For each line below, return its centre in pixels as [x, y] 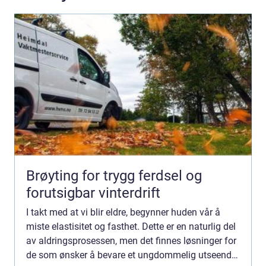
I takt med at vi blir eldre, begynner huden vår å [123, 212]
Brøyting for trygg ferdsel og [114, 175]
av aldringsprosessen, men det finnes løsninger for [131, 240]
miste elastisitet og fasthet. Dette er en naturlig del [131, 226]
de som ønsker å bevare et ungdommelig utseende [131, 255]
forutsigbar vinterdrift [93, 193]
